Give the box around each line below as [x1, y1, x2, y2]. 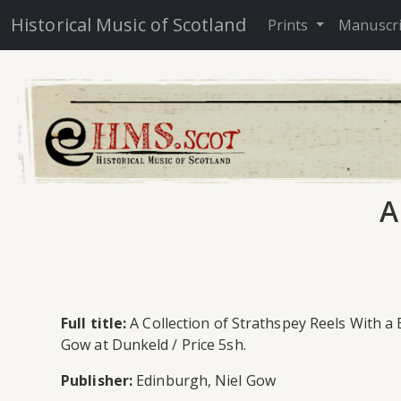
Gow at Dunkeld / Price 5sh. [61, 334, 246, 354]
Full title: [61, 312, 127, 333]
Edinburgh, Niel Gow [132, 370, 276, 390]
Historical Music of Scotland [11, 13, 246, 37]
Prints [267, 15, 312, 35]
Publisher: [61, 370, 132, 390]
